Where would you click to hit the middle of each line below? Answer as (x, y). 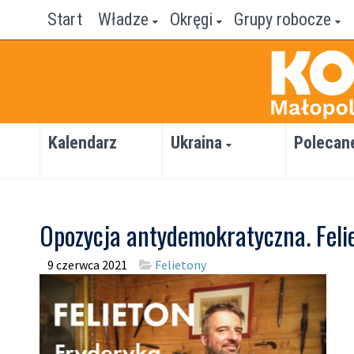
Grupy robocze (282, 19)
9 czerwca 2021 (87, 265)
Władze (123, 19)
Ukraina (197, 143)
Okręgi (191, 19)
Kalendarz (83, 143)
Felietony (181, 265)
